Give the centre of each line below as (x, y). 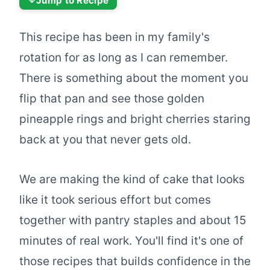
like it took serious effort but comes (115, 200)
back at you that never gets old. (105, 140)
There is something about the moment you (134, 78)
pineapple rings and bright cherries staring (135, 119)
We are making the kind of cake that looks (132, 180)
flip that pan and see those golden (112, 99)
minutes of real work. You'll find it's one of (131, 241)
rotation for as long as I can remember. (124, 58)
